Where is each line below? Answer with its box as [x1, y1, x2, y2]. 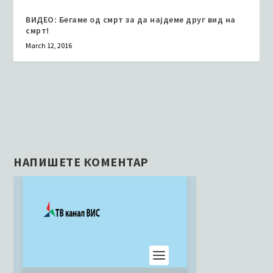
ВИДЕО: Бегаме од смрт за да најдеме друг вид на [26, 14, 236, 25]
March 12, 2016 [26, 41, 73, 50]
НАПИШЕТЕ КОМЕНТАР [13, 154, 149, 169]
